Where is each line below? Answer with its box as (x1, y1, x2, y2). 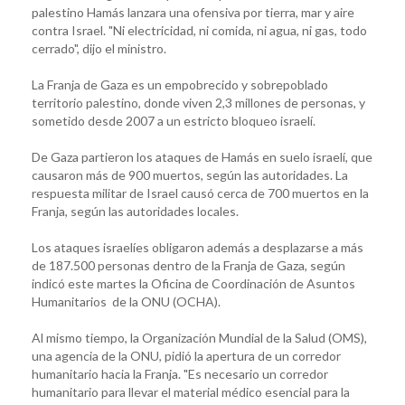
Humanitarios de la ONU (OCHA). (32, 293, 221, 309)
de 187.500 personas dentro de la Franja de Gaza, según (32, 257, 345, 273)
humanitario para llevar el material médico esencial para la (32, 383, 350, 400)
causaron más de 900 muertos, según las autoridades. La (32, 166, 348, 183)
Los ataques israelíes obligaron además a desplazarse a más (32, 239, 363, 255)
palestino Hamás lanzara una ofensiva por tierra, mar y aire (32, 4, 354, 20)
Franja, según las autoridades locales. (32, 202, 239, 219)
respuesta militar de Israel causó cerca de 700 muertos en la (32, 184, 369, 201)
